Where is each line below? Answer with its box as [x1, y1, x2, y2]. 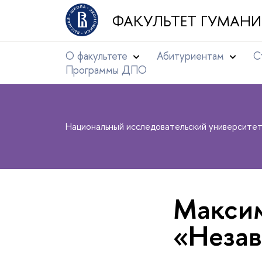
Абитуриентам [157, 49, 227, 63]
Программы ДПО [65, 63, 147, 77]
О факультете [65, 49, 127, 63]
